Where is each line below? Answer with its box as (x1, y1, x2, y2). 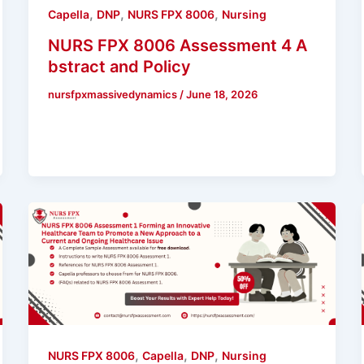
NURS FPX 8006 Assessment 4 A (47, 36, 307, 56)
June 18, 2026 (185, 88, 258, 102)
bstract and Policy (47, 57, 191, 77)
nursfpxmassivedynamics (47, 88, 180, 102)
